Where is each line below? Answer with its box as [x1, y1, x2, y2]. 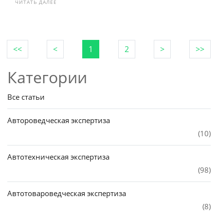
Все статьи [7, 92, 45, 102]
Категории [7, 67, 87, 88]
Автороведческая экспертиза [7, 115, 110, 125]
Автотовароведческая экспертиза [7, 188, 126, 198]
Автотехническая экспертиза [7, 152, 109, 162]
